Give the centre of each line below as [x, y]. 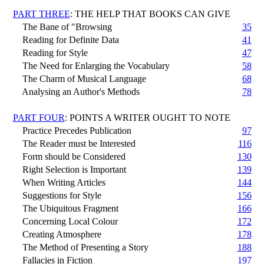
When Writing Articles [59, 182]
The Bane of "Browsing [62, 27]
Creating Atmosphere [57, 234]
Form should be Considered [69, 156]
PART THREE [41, 14]
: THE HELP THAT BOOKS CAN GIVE [150, 14]
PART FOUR [39, 117]
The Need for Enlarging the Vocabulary [91, 65]
